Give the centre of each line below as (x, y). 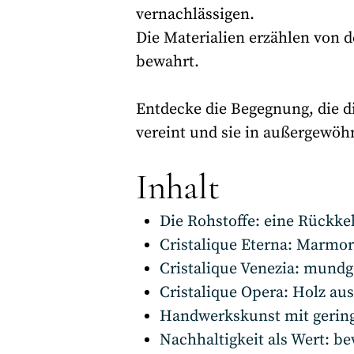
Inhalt (178, 187)
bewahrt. (168, 62)
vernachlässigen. (195, 15)
